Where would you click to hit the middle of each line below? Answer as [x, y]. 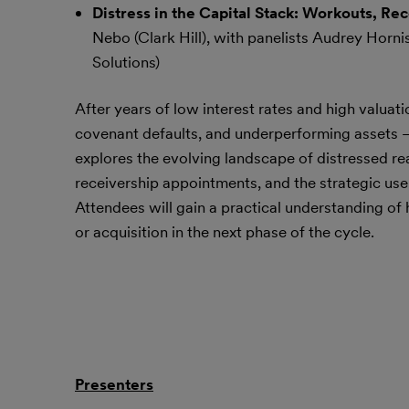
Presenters [114, 384]
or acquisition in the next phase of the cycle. [225, 232]
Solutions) [126, 62]
